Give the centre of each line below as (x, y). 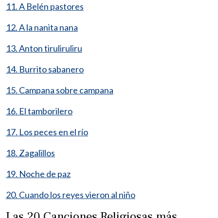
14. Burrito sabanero (45, 69)
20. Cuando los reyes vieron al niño (71, 194)
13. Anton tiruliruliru (44, 48)
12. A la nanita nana (42, 27)
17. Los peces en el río (47, 132)
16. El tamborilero (39, 111)
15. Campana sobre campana (60, 90)
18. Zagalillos (30, 153)
